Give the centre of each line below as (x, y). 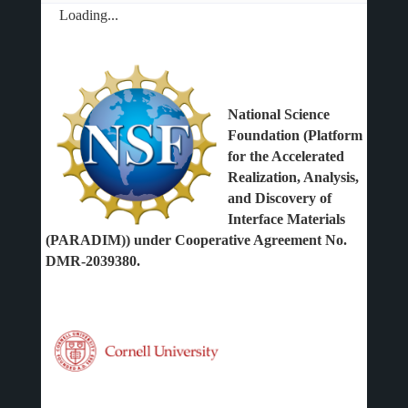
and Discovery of (279, 198)
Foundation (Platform (295, 135)
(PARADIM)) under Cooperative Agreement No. (196, 240)
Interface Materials (286, 219)
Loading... (88, 15)
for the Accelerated (286, 156)
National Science (278, 114)
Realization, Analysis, (293, 177)
